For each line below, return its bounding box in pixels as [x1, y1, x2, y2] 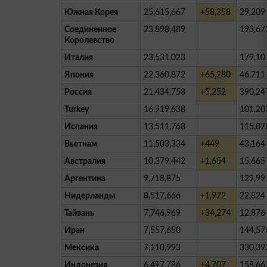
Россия [64, 88, 92, 97]
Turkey [64, 105, 89, 114]
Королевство [64, 36, 114, 45]
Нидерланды [64, 191, 115, 200]
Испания [64, 122, 98, 131]
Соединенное [64, 25, 116, 34]
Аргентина [64, 174, 105, 183]
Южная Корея [64, 8, 118, 17]
